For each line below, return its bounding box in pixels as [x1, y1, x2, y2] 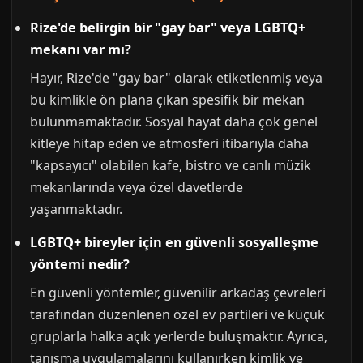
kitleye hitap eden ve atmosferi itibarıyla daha [30, 135, 309, 152]
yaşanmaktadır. [30, 200, 122, 218]
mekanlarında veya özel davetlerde [30, 178, 243, 196]
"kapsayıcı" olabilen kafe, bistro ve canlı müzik [30, 156, 311, 174]
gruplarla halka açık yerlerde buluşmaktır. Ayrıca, [30, 327, 327, 345]
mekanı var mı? [30, 41, 131, 58]
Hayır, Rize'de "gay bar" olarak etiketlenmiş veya [30, 69, 322, 87]
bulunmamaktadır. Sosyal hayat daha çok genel [30, 113, 318, 130]
